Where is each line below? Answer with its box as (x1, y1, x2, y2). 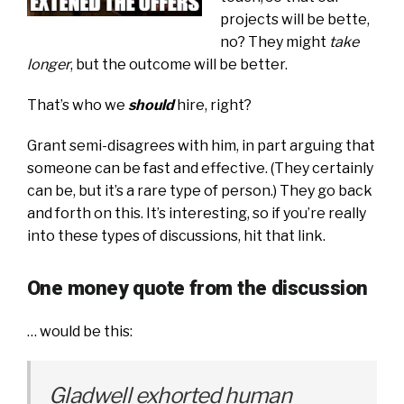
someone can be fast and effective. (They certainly (27, 159, 373, 177)
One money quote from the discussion (27, 275, 368, 299)
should (125, 96, 174, 114)
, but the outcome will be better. (70, 55, 288, 73)
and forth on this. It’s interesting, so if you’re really (27, 204, 366, 222)
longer (27, 55, 70, 73)
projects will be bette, (220, 10, 370, 28)
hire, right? (174, 96, 252, 114)
